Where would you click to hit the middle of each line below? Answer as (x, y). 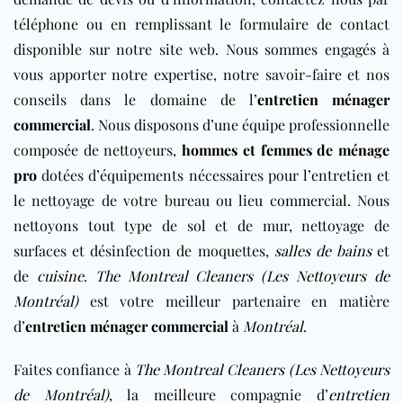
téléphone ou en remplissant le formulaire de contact (201, 23)
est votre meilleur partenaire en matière (234, 300)
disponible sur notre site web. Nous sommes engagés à (201, 49)
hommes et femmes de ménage (286, 149)
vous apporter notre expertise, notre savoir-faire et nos (201, 74)
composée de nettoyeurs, (98, 149)
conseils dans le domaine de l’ (135, 99)
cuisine (60, 275)
